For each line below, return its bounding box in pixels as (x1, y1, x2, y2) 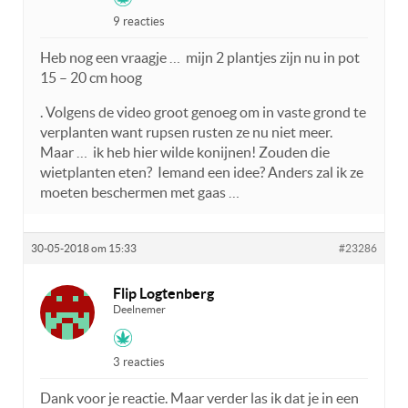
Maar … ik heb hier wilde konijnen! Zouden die (40, 144, 330, 161)
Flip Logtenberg (113, 285, 214, 302)
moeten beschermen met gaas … (40, 184, 240, 201)
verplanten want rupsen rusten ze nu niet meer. (40, 124, 332, 141)
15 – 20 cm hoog (40, 69, 142, 87)
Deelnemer (113, 303, 166, 316)
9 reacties (113, 15, 165, 29)
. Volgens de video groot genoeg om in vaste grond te (40, 104, 366, 121)
